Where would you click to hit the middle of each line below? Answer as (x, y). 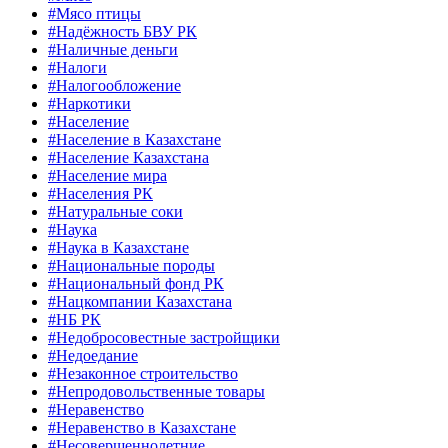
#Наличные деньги (113, 50)
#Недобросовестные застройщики (164, 338)
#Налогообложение (114, 86)
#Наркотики (89, 104)
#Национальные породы (131, 266)
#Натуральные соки (115, 212)
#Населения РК (100, 194)
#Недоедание (93, 356)
